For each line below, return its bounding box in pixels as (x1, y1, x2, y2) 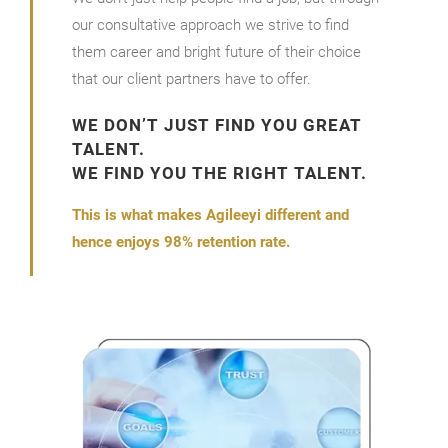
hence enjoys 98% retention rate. (71, 232, 290, 251)
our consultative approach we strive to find (71, 16, 349, 34)
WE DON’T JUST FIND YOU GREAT (71, 115, 362, 135)
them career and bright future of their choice (71, 43, 361, 61)
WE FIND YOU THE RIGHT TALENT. (71, 163, 367, 183)
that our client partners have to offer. (71, 70, 311, 88)
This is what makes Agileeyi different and (71, 205, 349, 224)
